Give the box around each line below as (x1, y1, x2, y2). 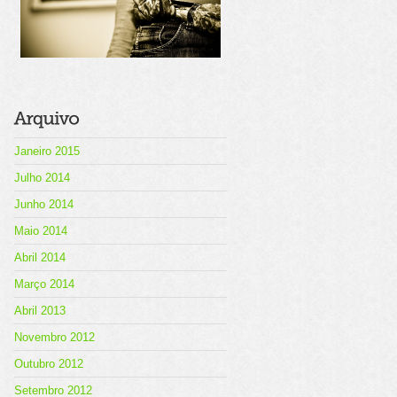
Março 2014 (14, 277, 74, 291)
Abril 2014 (14, 251, 66, 264)
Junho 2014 (14, 198, 74, 211)
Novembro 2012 (14, 331, 95, 344)
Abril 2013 (14, 304, 66, 317)
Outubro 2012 (14, 357, 83, 370)
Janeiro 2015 (14, 144, 80, 158)
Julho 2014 (14, 171, 70, 184)
